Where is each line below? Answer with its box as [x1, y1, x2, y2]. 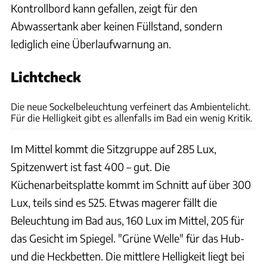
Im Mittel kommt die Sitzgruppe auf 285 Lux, [11, 141, 216, 156]
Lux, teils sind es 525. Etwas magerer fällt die [11, 195, 217, 209]
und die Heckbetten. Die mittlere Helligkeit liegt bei [11, 249, 244, 263]
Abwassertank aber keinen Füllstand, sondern [11, 18, 222, 33]
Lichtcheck [11, 68, 81, 85]
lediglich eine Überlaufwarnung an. [11, 36, 171, 51]
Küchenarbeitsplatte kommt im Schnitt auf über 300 [11, 177, 251, 191]
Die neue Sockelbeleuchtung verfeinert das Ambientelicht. [11, 100, 251, 112]
